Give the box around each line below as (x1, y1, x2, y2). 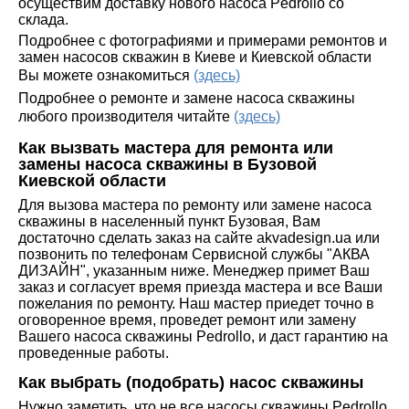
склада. (17, 11, 68, 27)
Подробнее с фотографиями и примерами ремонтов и (17, 32, 387, 48)
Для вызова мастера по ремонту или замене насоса (17, 196, 372, 213)
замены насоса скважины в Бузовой (17, 154, 317, 173)
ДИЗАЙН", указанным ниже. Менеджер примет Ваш (17, 262, 370, 278)
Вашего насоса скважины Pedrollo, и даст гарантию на (17, 328, 388, 344)
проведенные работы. (17, 344, 169, 361)
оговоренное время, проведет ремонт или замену (17, 311, 356, 328)
